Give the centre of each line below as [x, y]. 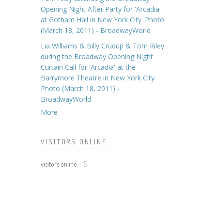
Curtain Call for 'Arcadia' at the [88, 67]
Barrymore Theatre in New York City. [98, 78]
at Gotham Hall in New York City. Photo [102, 20]
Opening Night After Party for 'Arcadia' [101, 9]
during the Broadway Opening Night [97, 56]
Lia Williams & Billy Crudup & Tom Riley [102, 46]
